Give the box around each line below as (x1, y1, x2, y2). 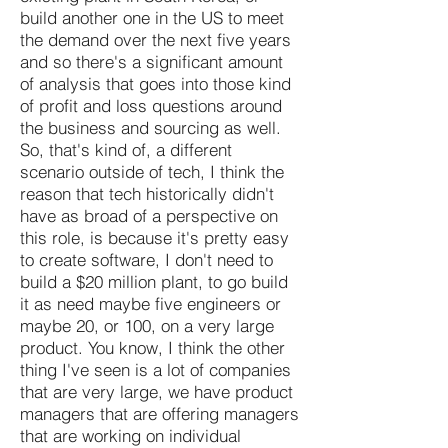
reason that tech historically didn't (20, 182, 274, 204)
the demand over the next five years (20, 28, 291, 50)
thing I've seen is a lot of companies (20, 358, 291, 380)
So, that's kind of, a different (20, 138, 232, 160)
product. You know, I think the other (20, 336, 285, 358)
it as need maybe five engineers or (20, 292, 281, 314)
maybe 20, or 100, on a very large (20, 314, 274, 336)
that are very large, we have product (20, 380, 293, 402)
